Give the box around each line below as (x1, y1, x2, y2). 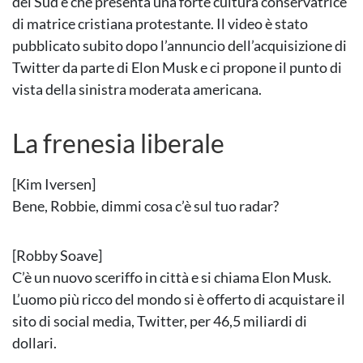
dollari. (12, 334, 57, 352)
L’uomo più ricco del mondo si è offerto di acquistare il (12, 290, 345, 309)
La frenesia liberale (12, 127, 224, 160)
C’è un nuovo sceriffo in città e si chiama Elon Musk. (12, 268, 331, 287)
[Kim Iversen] (12, 175, 96, 194)
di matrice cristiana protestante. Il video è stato (12, 15, 308, 33)
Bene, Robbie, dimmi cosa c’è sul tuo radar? (12, 197, 279, 216)
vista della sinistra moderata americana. (12, 80, 262, 99)
